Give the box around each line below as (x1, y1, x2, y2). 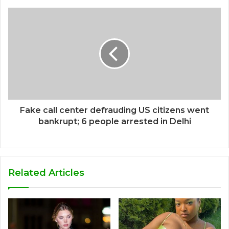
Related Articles (8, 167, 84, 178)
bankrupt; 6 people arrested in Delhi (38, 116, 191, 126)
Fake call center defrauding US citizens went (20, 105, 209, 115)
